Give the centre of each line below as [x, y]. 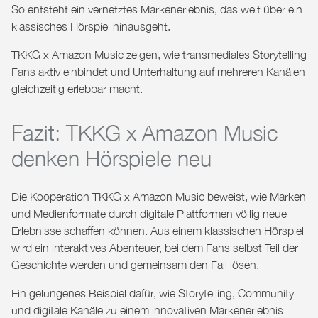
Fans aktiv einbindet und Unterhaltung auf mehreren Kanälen [158, 71]
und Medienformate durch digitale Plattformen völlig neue [149, 213]
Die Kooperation [52, 196]
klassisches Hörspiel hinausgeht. [91, 26]
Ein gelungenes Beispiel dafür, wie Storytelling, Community [153, 293]
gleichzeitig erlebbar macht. [77, 88]
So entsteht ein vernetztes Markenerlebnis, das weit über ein [157, 9]
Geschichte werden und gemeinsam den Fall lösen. [135, 264]
